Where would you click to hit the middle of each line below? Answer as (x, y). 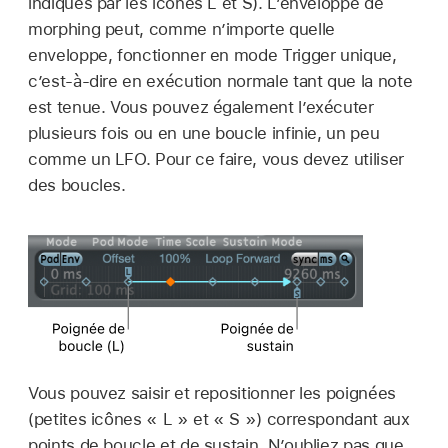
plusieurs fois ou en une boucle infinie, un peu (204, 133)
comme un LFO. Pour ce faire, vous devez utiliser (216, 159)
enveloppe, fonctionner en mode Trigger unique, (212, 55)
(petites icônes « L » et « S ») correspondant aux (219, 419)
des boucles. (77, 185)
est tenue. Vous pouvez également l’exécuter (201, 107)
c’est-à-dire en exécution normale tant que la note (220, 81)
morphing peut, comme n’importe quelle (181, 29)
